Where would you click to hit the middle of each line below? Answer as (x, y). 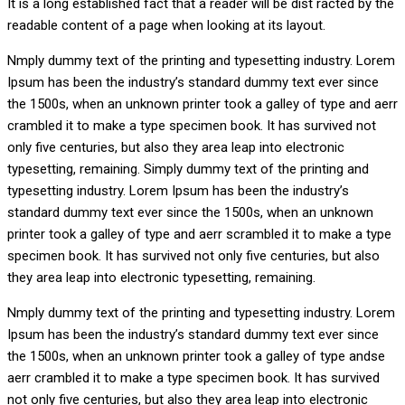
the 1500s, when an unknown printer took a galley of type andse (196, 357)
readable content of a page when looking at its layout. (166, 26)
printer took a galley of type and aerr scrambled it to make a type (199, 235)
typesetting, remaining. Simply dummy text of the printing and (188, 170)
